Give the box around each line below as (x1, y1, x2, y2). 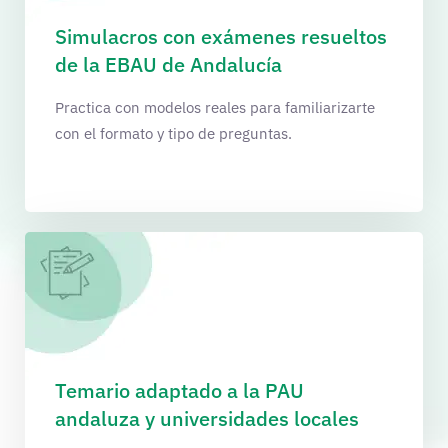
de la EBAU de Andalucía (55, 50, 282, 78)
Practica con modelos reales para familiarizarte (55, 97, 375, 117)
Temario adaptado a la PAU (55, 376, 304, 404)
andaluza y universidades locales (55, 404, 359, 432)
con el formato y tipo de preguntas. (55, 123, 292, 143)
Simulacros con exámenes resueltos (55, 22, 387, 50)
